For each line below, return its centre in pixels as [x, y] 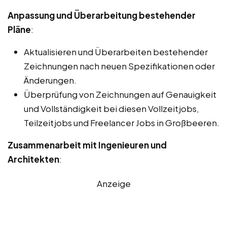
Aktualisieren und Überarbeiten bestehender [116, 52]
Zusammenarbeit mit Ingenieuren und [87, 145]
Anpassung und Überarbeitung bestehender [102, 15]
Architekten [33, 159]
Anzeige [113, 184]
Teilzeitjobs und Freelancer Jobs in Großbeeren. [122, 123]
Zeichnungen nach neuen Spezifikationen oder [119, 66]
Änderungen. [50, 80]
